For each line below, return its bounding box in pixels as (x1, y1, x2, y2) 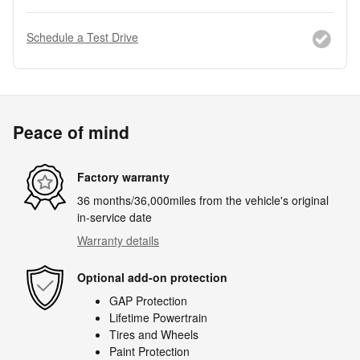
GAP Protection (109, 292, 187, 309)
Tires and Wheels (109, 326, 198, 343)
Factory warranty (77, 168, 170, 185)
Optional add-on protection (77, 268, 227, 285)
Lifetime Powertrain (109, 309, 207, 326)
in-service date (77, 209, 152, 226)
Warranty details (77, 232, 159, 249)
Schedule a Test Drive (27, 29, 138, 46)
